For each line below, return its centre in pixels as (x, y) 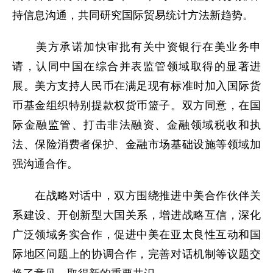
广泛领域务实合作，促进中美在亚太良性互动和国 (136, 235)
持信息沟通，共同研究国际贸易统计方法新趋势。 (133, 15)
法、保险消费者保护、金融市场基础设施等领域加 (136, 144)
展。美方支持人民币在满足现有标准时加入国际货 (136, 86)
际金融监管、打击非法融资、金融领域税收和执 (136, 125)
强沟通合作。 (45, 164)
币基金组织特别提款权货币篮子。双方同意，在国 (136, 105)
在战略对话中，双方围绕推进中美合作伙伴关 (136, 196)
